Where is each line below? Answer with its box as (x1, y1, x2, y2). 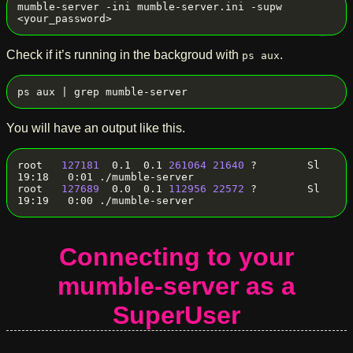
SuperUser (113, 301, 240, 330)
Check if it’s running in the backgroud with (6, 48, 242, 62)
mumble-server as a (58, 272, 295, 301)
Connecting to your (59, 243, 294, 272)
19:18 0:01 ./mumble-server (17, 171, 194, 184)
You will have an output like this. (6, 121, 185, 136)
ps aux (242, 50, 280, 62)
